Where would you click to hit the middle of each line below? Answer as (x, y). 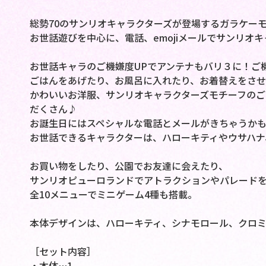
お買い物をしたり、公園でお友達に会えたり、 (129, 166)
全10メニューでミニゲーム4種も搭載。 (113, 194)
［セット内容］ (63, 251)
